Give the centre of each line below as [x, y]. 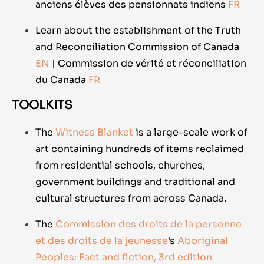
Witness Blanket [94, 133]
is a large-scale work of [192, 133]
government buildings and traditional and [135, 182]
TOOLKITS [42, 105]
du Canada [61, 80]
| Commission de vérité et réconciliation [149, 64]
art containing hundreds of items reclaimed [140, 149]
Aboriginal [203, 241]
